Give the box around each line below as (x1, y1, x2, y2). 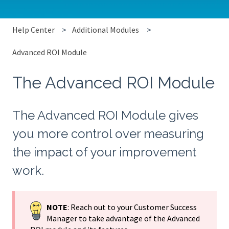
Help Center (12, 25, 55, 35)
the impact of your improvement (12, 145, 196, 160)
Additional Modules (72, 25, 140, 35)
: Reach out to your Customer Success (67, 202, 197, 213)
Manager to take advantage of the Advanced (47, 213, 200, 224)
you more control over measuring (12, 126, 204, 142)
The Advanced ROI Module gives (12, 108, 198, 123)
